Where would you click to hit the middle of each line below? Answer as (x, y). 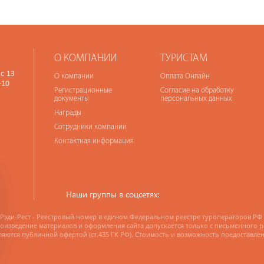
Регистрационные (83, 90)
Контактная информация (94, 141)
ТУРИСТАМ (184, 59)
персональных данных (196, 99)
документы (71, 99)
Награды (67, 113)
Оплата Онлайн (185, 76)
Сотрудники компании (90, 127)
